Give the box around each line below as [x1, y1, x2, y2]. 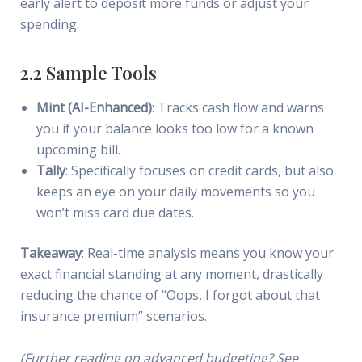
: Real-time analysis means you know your [81, 244, 334, 263]
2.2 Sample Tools [19, 60, 157, 85]
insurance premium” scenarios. [19, 307, 207, 326]
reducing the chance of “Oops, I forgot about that [19, 286, 320, 305]
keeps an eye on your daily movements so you [36, 183, 315, 201]
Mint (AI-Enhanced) [36, 99, 152, 117]
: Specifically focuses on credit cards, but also [65, 162, 334, 180]
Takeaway [19, 244, 82, 263]
